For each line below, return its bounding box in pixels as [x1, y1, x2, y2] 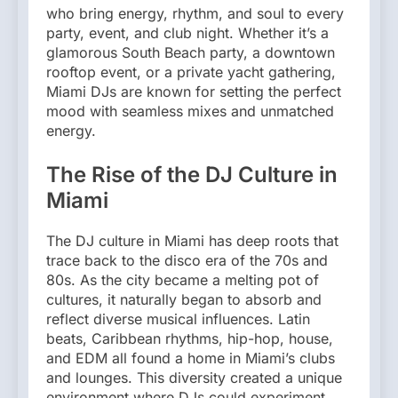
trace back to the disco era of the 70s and [46, 251, 328, 269]
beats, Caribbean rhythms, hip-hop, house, [46, 329, 333, 347]
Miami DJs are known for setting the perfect [46, 82, 341, 100]
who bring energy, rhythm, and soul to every [46, 4, 344, 22]
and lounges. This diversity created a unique [46, 368, 342, 386]
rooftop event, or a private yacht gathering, [46, 62, 336, 81]
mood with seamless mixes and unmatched [46, 101, 334, 120]
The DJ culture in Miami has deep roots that [46, 231, 338, 250]
